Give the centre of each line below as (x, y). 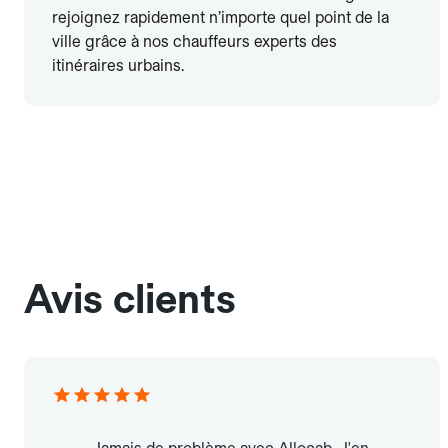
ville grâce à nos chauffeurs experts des (194, 42)
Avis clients (130, 299)
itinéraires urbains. (118, 66)
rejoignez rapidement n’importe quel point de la (220, 18)
